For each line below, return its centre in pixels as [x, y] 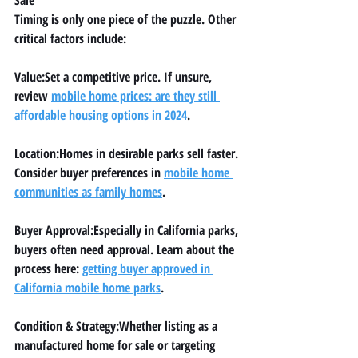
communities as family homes [88, 191]
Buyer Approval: [54, 230]
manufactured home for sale [84, 345]
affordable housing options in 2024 [101, 115]
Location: [37, 153]
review [33, 95]
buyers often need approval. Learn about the [126, 249]
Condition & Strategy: [67, 326]
